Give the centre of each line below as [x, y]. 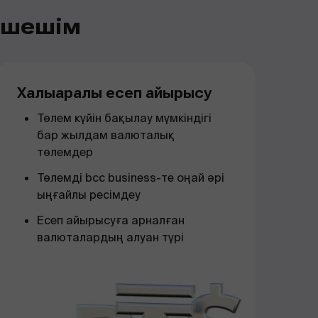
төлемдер [65, 152]
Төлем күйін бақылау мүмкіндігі [124, 118]
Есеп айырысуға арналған [111, 220]
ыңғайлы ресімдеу [89, 195]
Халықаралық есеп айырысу [114, 93]
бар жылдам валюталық [106, 135]
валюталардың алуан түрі [110, 237]
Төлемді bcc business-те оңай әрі [131, 178]
